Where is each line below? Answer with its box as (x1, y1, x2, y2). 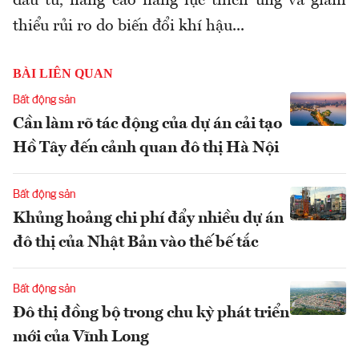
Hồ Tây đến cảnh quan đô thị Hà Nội (13, 139, 279, 156)
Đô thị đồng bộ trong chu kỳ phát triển (13, 305, 289, 321)
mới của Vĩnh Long (13, 329, 149, 345)
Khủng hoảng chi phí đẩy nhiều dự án (13, 210, 284, 227)
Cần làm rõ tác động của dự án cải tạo (13, 115, 282, 132)
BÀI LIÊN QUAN (13, 66, 113, 80)
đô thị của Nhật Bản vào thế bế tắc (13, 234, 258, 251)
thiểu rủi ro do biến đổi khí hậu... (13, 18, 244, 34)
